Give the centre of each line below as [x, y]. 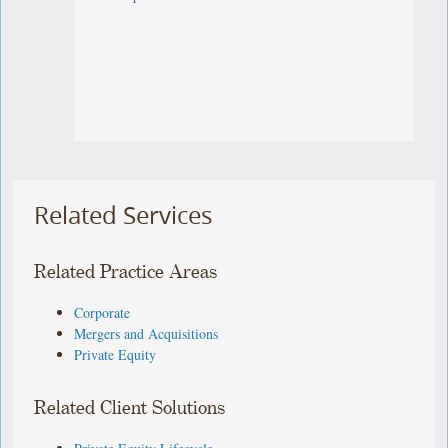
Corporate [102, 312]
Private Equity [115, 354]
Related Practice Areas [126, 272]
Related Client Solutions [130, 408]
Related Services [123, 215]
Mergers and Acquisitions [146, 333]
